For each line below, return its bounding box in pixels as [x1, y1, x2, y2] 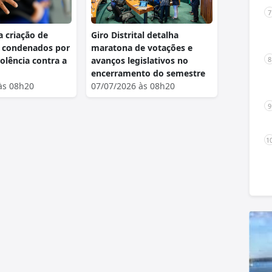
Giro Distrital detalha [91, 29, 178, 41]
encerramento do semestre [91, 67, 205, 79]
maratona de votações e [91, 41, 192, 53]
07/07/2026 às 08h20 [91, 80, 175, 92]
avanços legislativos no [91, 54, 188, 66]
